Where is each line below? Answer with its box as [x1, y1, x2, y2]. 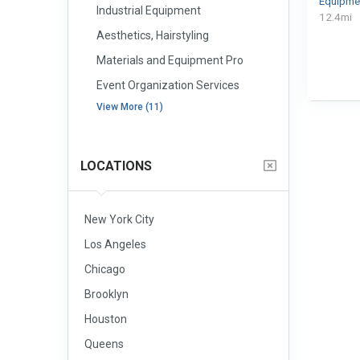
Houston [84, 313, 127, 325]
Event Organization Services [96, 79, 239, 92]
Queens [84, 337, 124, 350]
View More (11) [96, 101, 163, 112]
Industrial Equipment [96, 4, 201, 17]
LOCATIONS [80, 158, 152, 174]
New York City [84, 213, 154, 226]
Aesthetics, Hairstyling [96, 29, 209, 42]
